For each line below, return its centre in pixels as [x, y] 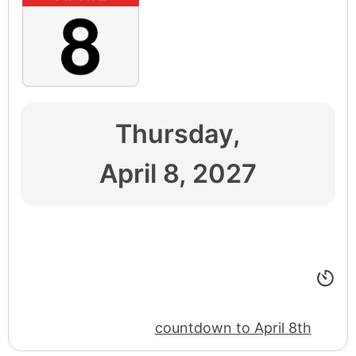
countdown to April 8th [233, 328]
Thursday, [178, 134]
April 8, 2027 [178, 174]
